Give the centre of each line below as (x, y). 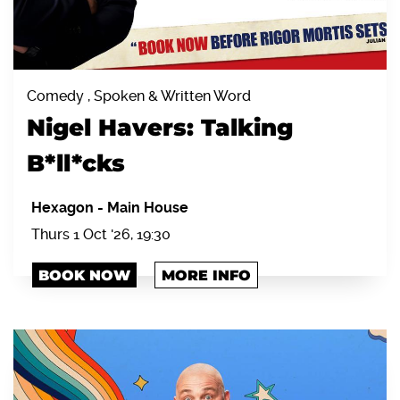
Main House (148, 208)
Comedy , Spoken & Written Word (139, 96)
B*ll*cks (76, 164)
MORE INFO (206, 276)
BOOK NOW (84, 276)
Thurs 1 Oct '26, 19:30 (101, 235)
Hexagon (64, 208)
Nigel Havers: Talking (160, 128)
